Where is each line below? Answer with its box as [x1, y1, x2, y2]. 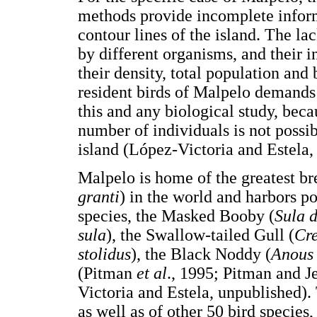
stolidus [78, 244, 131, 263]
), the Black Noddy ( [131, 244, 271, 263]
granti [78, 187, 120, 206]
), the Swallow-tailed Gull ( [106, 225, 294, 244]
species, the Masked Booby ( [78, 206, 275, 225]
